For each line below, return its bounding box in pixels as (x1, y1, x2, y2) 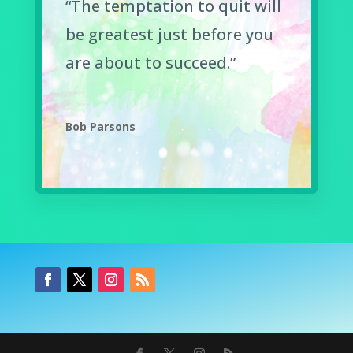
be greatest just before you (65, 24, 273, 46)
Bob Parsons (65, 119, 136, 135)
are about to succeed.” (65, 52, 236, 74)
